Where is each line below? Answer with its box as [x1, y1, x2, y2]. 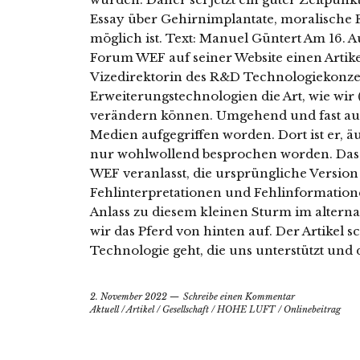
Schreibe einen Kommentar [183, 291, 295, 303]
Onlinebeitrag [284, 304, 341, 316]
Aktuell [90, 304, 119, 316]
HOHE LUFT [217, 304, 276, 316]
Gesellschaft [162, 304, 209, 316]
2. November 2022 [90, 291, 167, 303]
